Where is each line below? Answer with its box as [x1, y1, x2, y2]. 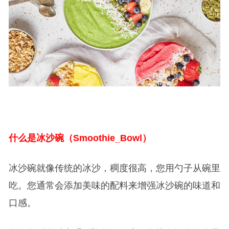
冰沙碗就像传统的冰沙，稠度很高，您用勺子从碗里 [8, 163, 220, 174]
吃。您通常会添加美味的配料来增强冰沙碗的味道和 [8, 180, 220, 191]
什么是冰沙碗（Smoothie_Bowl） [8, 133, 151, 144]
